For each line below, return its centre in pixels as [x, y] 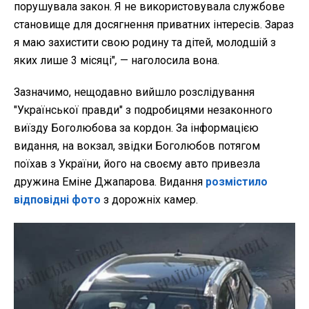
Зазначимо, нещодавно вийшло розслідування [134, 92]
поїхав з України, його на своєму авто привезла [137, 163]
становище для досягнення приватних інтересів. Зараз [154, 24]
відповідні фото [57, 199]
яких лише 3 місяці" [64, 60]
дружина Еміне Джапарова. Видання [110, 181]
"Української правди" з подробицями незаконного [143, 110]
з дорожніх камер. [149, 199]
